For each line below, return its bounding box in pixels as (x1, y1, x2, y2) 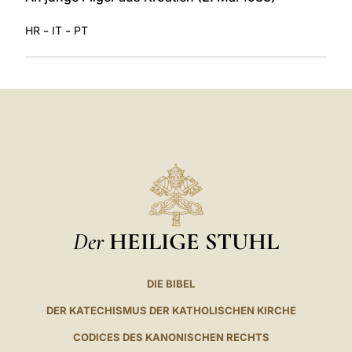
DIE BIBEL (147, 277, 196, 291)
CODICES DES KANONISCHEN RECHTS (72, 331, 269, 344)
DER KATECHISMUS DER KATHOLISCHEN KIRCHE (46, 304, 296, 317)
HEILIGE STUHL (109, 227, 279, 256)
